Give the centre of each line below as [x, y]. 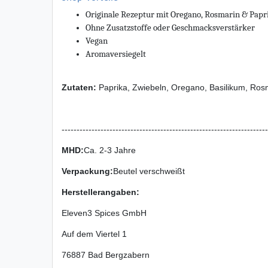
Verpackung [86, 171]
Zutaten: [79, 87]
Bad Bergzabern [119, 255]
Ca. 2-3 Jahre [110, 150]
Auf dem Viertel [91, 234]
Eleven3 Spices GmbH [104, 213]
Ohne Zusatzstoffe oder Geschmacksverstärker [170, 28]
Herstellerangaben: [100, 192]
